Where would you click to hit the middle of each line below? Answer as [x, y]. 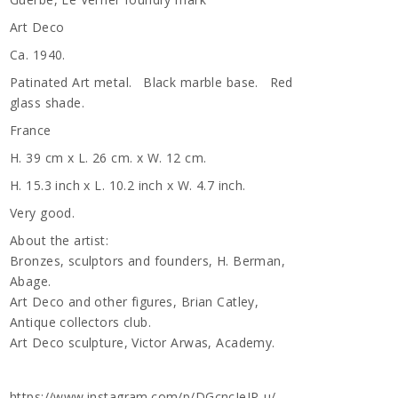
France [31, 130]
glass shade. [48, 103]
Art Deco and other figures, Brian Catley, [135, 302]
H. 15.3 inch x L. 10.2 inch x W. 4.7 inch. [128, 185]
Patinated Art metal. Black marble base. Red [151, 82]
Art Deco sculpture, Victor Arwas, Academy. [143, 342]
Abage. [31, 281]
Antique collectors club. [81, 322]
